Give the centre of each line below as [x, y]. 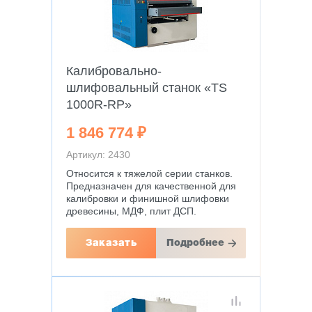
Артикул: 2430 [98, 155]
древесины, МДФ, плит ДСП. [131, 211]
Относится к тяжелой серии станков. [149, 173]
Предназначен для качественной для [151, 186]
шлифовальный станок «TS [147, 88]
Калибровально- [114, 71]
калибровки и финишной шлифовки [148, 198]
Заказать [111, 243]
